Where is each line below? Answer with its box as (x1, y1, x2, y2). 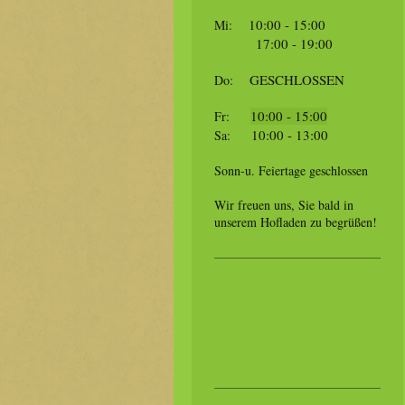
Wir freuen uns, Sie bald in (214, 195, 353, 213)
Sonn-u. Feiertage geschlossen (214, 161, 368, 179)
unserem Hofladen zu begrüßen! (214, 212, 377, 231)
